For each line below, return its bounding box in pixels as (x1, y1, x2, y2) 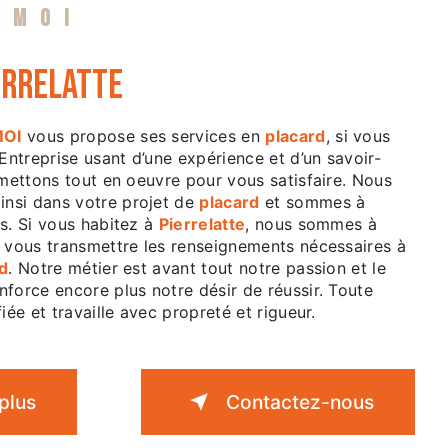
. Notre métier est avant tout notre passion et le (8, 258, 387, 278)
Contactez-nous (226, 390, 374, 414)
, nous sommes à (245, 214, 378, 234)
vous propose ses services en (21, 126, 266, 146)
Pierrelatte (158, 214, 246, 234)
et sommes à (259, 192, 366, 212)
